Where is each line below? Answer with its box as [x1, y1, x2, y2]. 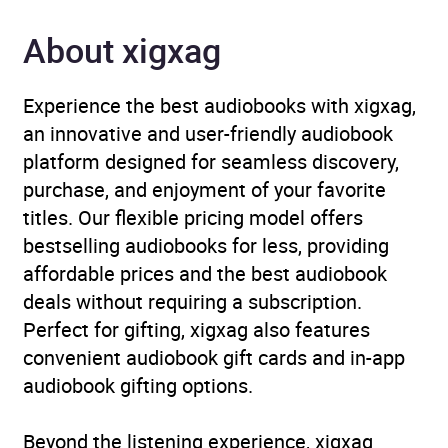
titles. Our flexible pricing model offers [23, 203, 363, 231]
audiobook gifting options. [23, 371, 253, 399]
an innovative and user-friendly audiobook [23, 119, 393, 147]
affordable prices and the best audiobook [23, 259, 387, 287]
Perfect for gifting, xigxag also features [23, 315, 370, 343]
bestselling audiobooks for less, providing [23, 231, 389, 259]
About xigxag [23, 26, 221, 73]
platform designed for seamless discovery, [23, 147, 399, 175]
